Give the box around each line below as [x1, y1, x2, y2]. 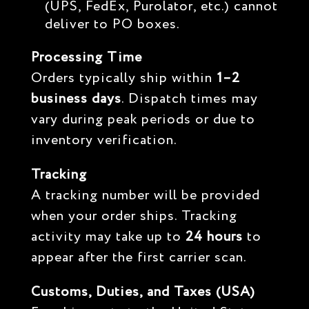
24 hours [185, 227, 243, 247]
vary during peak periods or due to [30, 110, 255, 130]
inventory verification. [30, 130, 177, 150]
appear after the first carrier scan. [30, 248, 247, 268]
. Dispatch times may [121, 89, 258, 109]
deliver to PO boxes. [44, 14, 180, 34]
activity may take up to [30, 227, 186, 247]
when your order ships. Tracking [30, 206, 237, 226]
